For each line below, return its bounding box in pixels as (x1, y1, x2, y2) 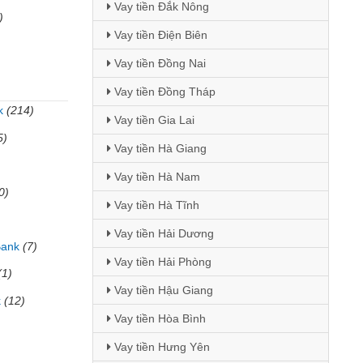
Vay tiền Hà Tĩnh (110, 199, 199, 211)
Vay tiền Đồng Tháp (110, 85, 216, 98)
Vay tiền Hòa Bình (110, 312, 206, 325)
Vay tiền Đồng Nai (110, 57, 206, 70)
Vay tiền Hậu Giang (110, 284, 213, 297)
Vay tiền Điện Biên (110, 28, 207, 41)
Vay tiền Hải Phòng (110, 255, 211, 268)
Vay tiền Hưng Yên (110, 340, 210, 353)
